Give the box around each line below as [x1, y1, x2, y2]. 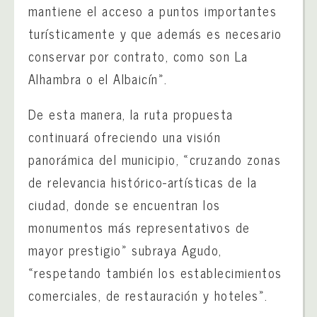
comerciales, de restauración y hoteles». [28, 284, 268, 306]
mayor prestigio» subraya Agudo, [28, 239, 222, 261]
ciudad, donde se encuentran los [28, 194, 221, 216]
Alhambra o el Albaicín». [28, 68, 168, 90]
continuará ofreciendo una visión [28, 126, 221, 148]
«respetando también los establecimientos [28, 262, 282, 284]
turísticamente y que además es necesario [28, 23, 282, 45]
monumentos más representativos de [28, 217, 250, 238]
